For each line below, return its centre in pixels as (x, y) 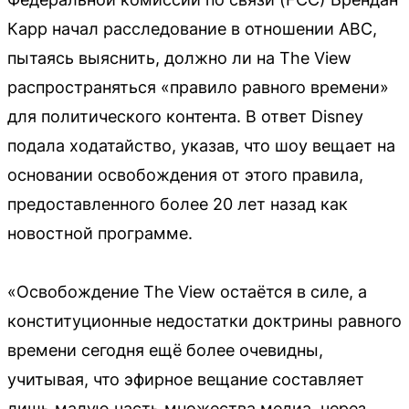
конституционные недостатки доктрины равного (204, 321)
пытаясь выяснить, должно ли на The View (179, 58)
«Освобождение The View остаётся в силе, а (187, 292)
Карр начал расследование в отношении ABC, (192, 29)
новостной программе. (100, 233)
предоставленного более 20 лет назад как (178, 204)
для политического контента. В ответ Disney (185, 116)
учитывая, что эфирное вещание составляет (186, 379)
